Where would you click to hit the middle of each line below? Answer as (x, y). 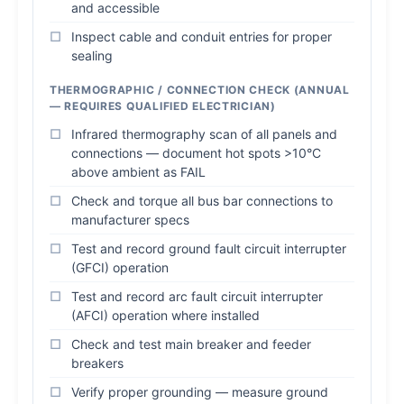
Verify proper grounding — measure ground (200, 392)
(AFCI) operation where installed (165, 315)
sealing (92, 55)
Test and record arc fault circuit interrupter (197, 296)
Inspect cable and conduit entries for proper (202, 37)
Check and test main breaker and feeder (191, 344)
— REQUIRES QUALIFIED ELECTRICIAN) (163, 106)
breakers (97, 363)
